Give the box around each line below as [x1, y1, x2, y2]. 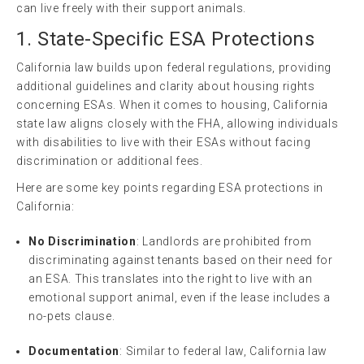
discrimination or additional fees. [16, 154, 203, 167]
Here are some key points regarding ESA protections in [16, 180, 324, 194]
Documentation [28, 344, 120, 357]
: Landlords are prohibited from [136, 234, 312, 248]
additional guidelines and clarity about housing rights [16, 79, 315, 93]
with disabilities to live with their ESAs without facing [16, 135, 311, 149]
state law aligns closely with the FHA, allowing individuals [16, 116, 339, 130]
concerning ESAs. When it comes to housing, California [16, 97, 329, 111]
